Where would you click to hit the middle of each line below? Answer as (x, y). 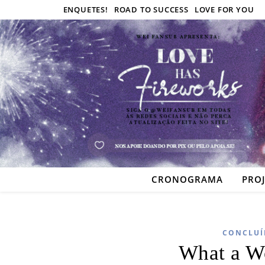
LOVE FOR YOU (224, 9)
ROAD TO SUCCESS (151, 9)
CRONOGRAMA (187, 179)
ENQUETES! (85, 9)
